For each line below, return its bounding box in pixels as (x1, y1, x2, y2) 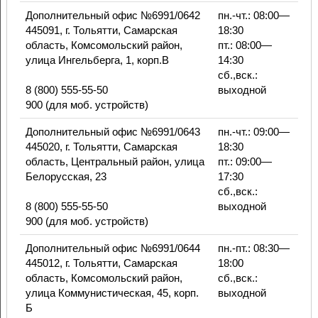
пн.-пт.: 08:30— (217, 242, 290, 255)
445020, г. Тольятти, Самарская (25, 141, 177, 153)
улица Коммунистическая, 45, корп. (25, 287, 199, 300)
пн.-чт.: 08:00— (217, 9, 290, 22)
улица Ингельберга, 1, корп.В (25, 54, 169, 67)
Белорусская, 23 (25, 170, 106, 183)
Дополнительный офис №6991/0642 (25, 9, 200, 22)
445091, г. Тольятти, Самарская (25, 24, 177, 37)
